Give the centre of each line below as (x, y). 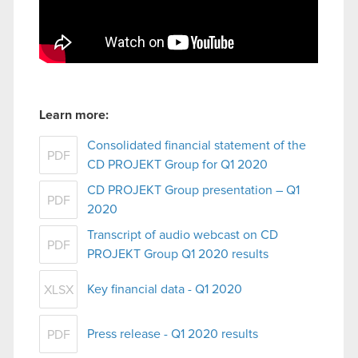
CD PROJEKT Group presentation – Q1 (193, 190)
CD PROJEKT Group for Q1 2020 (177, 164)
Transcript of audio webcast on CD (183, 235)
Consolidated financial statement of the (197, 145)
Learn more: (74, 115)
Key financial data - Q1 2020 (165, 289)
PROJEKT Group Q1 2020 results (178, 254)
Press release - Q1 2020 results (173, 334)
